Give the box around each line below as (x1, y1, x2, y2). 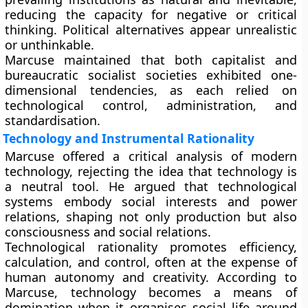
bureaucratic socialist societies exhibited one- (5, 67, 297, 83)
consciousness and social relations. (5, 223, 212, 240)
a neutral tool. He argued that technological (5, 178, 297, 195)
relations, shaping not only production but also (5, 208, 297, 225)
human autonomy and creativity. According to (5, 269, 297, 285)
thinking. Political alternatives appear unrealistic (5, 21, 297, 38)
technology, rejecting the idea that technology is (5, 163, 297, 179)
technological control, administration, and (5, 97, 297, 113)
